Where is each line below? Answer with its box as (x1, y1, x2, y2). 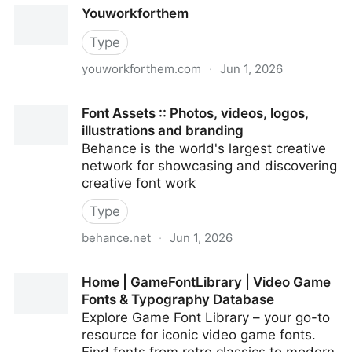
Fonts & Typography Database (82, 291, 274, 307)
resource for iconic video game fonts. (82, 327, 316, 343)
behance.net (82, 230, 151, 245)
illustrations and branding (82, 123, 244, 138)
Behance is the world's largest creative (82, 141, 326, 156)
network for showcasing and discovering (82, 158, 337, 174)
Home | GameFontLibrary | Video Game (82, 274, 331, 290)
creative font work (82, 175, 196, 191)
